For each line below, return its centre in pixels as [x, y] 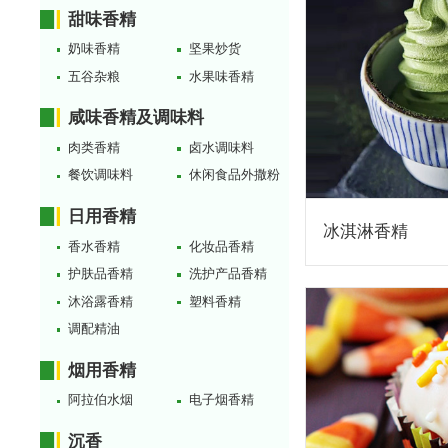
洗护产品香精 [227, 274]
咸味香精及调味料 [136, 118]
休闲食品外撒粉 [234, 175]
